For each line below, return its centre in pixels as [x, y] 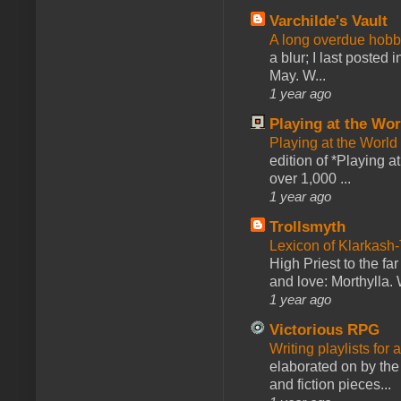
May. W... [298, 76]
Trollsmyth [307, 227]
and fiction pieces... [330, 385]
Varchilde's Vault [328, 21]
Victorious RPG [324, 330]
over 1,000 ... [310, 179]
